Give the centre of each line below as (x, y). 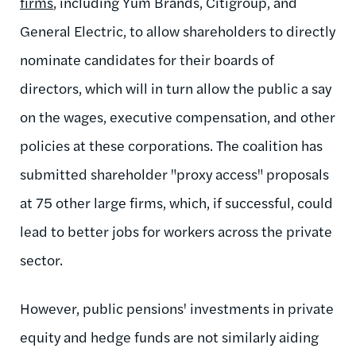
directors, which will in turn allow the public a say (176, 87)
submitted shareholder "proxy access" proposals (174, 173)
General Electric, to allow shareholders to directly (178, 30)
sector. (41, 259)
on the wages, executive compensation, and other (178, 116)
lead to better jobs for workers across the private (176, 230)
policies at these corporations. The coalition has (171, 145)
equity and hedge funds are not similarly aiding (169, 336)
